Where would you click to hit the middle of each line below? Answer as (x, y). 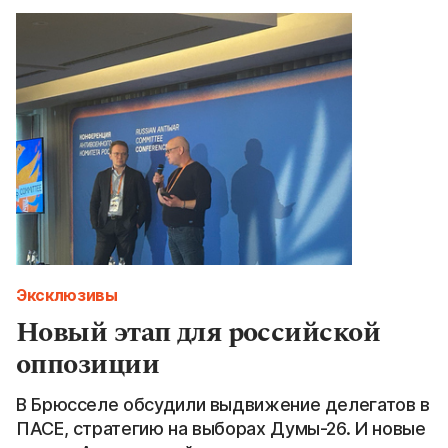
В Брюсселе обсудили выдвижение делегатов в (223, 404)
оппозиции (87, 364)
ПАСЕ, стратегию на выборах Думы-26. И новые (221, 428)
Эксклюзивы (67, 294)
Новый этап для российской (198, 332)
